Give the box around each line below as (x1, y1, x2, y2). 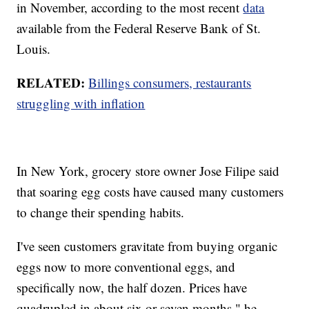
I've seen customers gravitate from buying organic (17, 237, 278, 255)
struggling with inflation (17, 94, 146, 112)
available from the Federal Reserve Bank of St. (17, 19, 261, 37)
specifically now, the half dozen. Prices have (17, 279, 248, 297)
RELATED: (17, 73, 86, 92)
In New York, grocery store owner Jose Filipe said (17, 162, 280, 180)
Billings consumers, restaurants (88, 74, 252, 92)
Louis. (17, 40, 51, 58)
